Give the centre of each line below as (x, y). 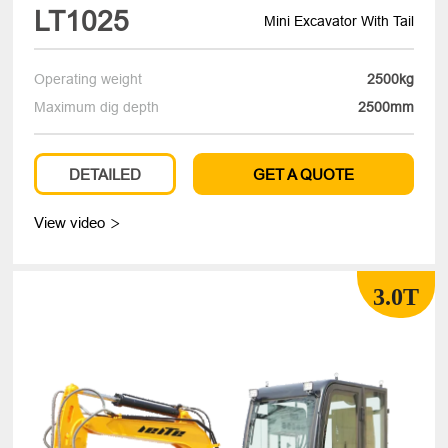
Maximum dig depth (97, 107)
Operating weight (88, 79)
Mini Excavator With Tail (338, 20)
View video (72, 223)
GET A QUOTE (303, 175)
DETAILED (105, 175)
